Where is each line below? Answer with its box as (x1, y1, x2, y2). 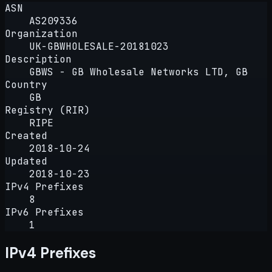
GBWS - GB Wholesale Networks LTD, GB (29, 65, 248, 78)
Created (5, 129, 47, 142)
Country (5, 78, 47, 91)
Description (5, 52, 72, 66)
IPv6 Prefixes (5, 205, 84, 219)
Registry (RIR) (5, 103, 90, 117)
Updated (5, 154, 47, 168)
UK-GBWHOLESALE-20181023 (29, 39, 169, 53)
